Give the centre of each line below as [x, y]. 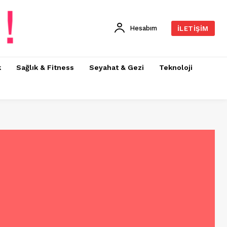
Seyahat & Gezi [117, 67]
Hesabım [143, 28]
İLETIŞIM [193, 28]
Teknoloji [176, 67]
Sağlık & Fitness [45, 67]
